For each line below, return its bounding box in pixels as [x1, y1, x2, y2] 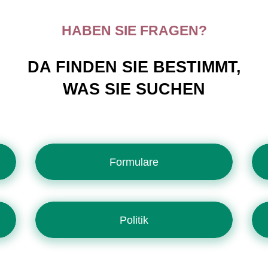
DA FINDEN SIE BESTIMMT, [27, 58, 241, 77]
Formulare [109, 156, 159, 168]
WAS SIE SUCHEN [63, 80, 205, 99]
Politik [119, 214, 148, 226]
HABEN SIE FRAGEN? [61, 22, 207, 38]
